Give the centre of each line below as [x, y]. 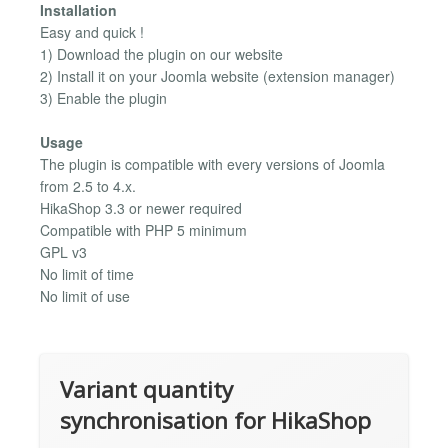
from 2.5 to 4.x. [88, 186]
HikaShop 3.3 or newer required [141, 208]
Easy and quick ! [92, 31]
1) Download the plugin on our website [161, 53]
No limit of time [87, 274]
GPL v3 [63, 252]
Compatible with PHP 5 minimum [143, 230]
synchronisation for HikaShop [215, 420]
